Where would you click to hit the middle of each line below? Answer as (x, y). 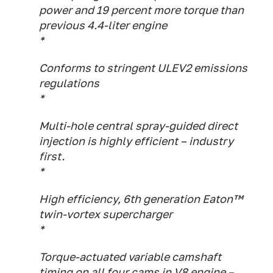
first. (52, 156)
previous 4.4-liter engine (103, 25)
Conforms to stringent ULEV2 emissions (143, 68)
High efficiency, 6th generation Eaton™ (141, 199)
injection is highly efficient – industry (136, 141)
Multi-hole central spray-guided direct (138, 126)
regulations (69, 83)
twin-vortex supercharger (106, 214)
